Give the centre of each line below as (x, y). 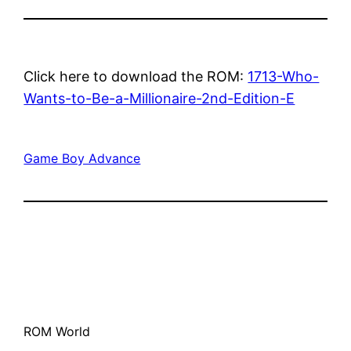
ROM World (57, 331)
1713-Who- (284, 76)
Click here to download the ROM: (136, 76)
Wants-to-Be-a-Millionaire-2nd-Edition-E (159, 98)
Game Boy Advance (82, 158)
